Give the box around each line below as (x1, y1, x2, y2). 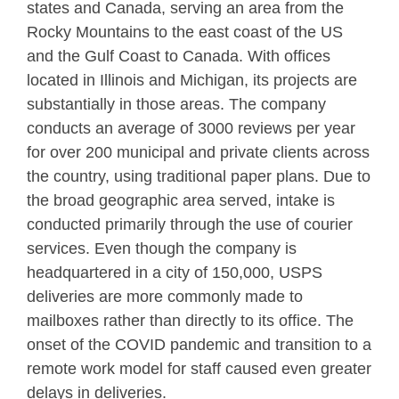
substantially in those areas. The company (27, 94, 326, 113)
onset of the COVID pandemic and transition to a (27, 335, 371, 354)
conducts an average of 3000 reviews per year (27, 118, 355, 137)
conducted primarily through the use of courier (27, 215, 353, 233)
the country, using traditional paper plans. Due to (27, 167, 370, 185)
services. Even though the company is (27, 239, 297, 257)
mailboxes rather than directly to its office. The (27, 311, 354, 330)
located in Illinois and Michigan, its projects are (27, 70, 357, 89)
